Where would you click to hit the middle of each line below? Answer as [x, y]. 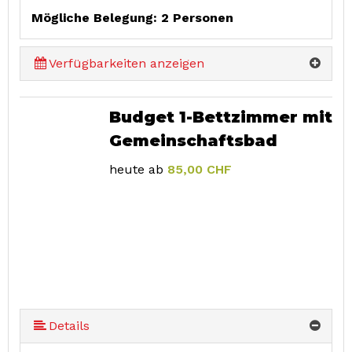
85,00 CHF [199, 170]
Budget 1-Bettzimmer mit [220, 117]
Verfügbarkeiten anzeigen [127, 64]
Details [70, 326]
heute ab [136, 170]
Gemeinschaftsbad [193, 141]
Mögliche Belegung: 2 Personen [132, 18]
